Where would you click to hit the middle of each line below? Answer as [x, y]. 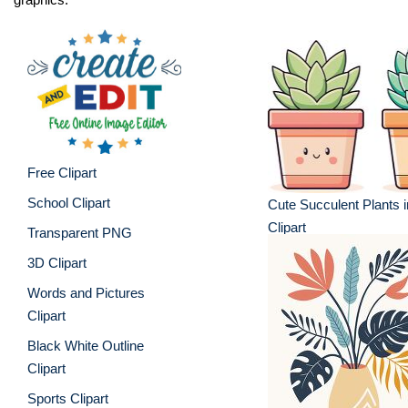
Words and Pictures [86, 292]
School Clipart [69, 202]
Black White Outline [86, 345]
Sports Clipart [68, 398]
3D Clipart [57, 262]
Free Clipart [62, 172]
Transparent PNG [80, 232]
